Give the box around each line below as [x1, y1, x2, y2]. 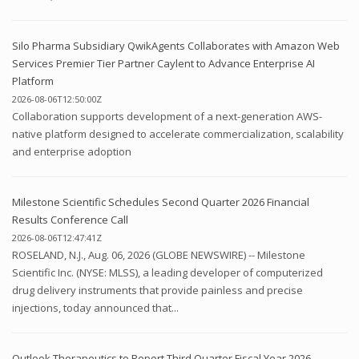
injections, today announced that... [12, 300, 179, 315]
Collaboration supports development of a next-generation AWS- [12, 108, 322, 123]
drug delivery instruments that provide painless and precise [12, 282, 303, 297]
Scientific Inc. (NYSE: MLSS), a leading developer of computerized [12, 264, 323, 280]
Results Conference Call [12, 212, 128, 227]
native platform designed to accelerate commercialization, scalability [12, 126, 344, 141]
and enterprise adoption [12, 143, 131, 159]
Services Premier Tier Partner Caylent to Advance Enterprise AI [12, 55, 315, 71]
